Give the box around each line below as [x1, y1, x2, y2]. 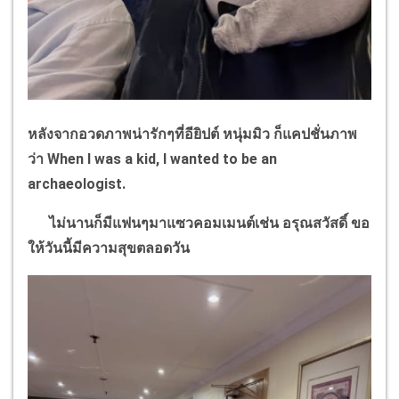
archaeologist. [28, 175, 126, 192]
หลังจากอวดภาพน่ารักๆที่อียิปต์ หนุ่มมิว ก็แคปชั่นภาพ [28, 125, 357, 142]
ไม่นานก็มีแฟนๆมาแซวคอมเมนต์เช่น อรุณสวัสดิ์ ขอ [28, 214, 370, 232]
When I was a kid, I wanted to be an [47, 150, 277, 167]
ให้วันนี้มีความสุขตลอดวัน [28, 239, 190, 256]
